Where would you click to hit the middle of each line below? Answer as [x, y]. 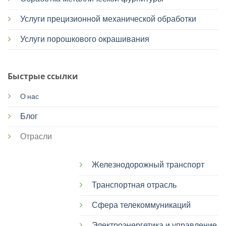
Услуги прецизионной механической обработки [108, 19]
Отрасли [36, 137]
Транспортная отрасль [134, 185]
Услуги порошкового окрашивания [84, 39]
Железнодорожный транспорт [148, 165]
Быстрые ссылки [43, 76]
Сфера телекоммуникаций [141, 205]
